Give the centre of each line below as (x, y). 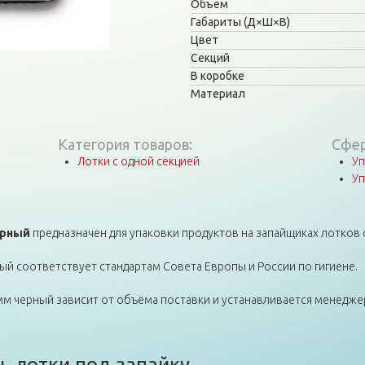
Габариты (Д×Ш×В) (240, 22)
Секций (210, 58)
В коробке (218, 76)
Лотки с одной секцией (139, 161)
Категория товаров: (126, 144)
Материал (218, 94)
